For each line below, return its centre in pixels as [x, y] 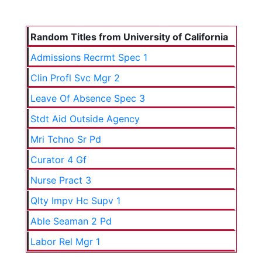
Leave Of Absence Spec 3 [87, 98]
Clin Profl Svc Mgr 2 [75, 78]
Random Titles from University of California [129, 37]
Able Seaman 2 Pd [71, 221]
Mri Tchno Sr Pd [65, 139]
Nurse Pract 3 [61, 180]
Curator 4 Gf [58, 160]
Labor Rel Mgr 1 [65, 242]
